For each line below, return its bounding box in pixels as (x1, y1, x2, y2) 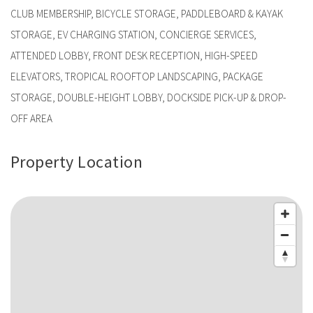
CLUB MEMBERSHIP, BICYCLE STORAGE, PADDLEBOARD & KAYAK (10, 7, 283, 21)
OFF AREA (10, 112, 52, 126)
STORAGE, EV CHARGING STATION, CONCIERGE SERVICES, (10, 28, 256, 42)
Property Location (10, 151, 143, 173)
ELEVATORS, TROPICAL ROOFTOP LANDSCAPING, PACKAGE (10, 70, 263, 84)
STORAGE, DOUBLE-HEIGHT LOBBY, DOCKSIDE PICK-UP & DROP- (10, 91, 286, 105)
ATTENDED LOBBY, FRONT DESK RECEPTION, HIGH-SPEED (10, 49, 258, 63)
